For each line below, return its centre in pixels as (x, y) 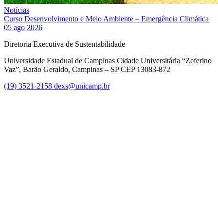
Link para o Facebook (183, 94)
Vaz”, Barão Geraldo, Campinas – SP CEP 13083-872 (87, 69)
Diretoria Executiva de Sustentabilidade (64, 44)
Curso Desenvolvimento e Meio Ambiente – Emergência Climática (106, 18)
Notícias (17, 10)
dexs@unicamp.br (82, 86)
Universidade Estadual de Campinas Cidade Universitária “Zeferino (108, 60)
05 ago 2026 (23, 27)
